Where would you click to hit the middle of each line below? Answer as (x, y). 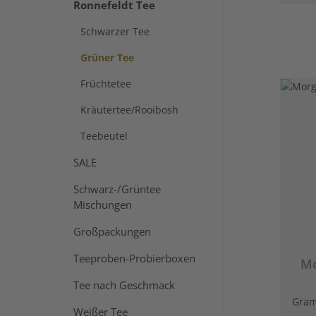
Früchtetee (106, 84)
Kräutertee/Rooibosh (129, 110)
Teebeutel (104, 136)
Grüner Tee (107, 58)
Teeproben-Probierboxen (134, 259)
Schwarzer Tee (115, 32)
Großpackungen (112, 232)
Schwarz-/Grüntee (117, 189)
